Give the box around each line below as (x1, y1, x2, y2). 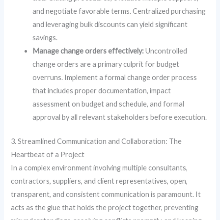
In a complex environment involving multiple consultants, (11, 163, 188, 172)
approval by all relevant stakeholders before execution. (32, 113, 207, 122)
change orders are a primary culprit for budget (32, 60, 180, 69)
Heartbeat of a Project (11, 150, 85, 159)
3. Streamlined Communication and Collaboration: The (11, 137, 182, 145)
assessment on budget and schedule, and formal (32, 100, 185, 109)
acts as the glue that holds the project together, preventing (11, 203, 199, 212)
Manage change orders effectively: (32, 47, 144, 55)
